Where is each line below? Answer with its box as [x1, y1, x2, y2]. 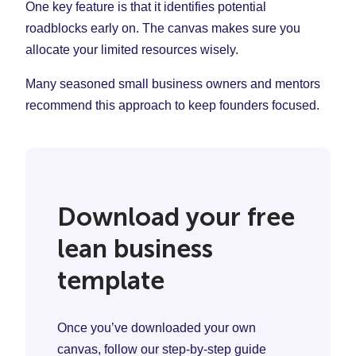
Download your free [57, 201, 295, 232]
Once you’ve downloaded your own [57, 321, 256, 335]
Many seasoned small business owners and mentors [25, 77, 320, 91]
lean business [57, 233, 213, 264]
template [57, 265, 164, 296]
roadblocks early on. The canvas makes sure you [25, 21, 300, 36]
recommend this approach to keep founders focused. [25, 99, 319, 113]
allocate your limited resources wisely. [25, 43, 238, 57]
